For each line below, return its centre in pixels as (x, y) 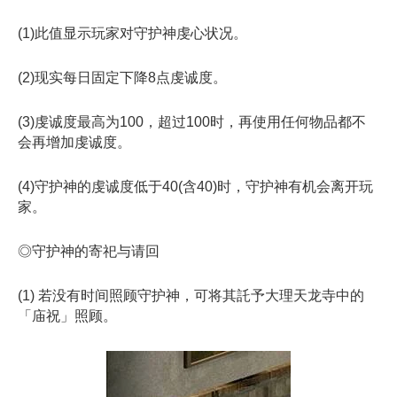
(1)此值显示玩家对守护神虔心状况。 (132, 33)
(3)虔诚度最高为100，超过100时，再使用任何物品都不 (192, 121)
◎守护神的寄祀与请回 (89, 252)
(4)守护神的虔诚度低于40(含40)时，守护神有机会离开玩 (195, 187)
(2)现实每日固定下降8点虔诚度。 (122, 77)
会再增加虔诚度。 (74, 142)
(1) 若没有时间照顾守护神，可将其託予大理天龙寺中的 (191, 296)
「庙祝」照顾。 (67, 316)
